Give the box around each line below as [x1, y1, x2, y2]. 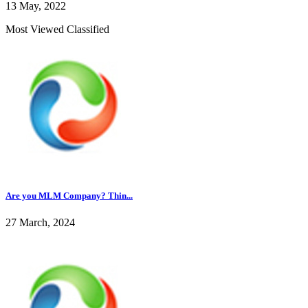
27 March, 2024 [5, 216, 75, 228]
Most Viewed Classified [5, 23, 109, 35]
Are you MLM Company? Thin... [5, 190, 133, 201]
